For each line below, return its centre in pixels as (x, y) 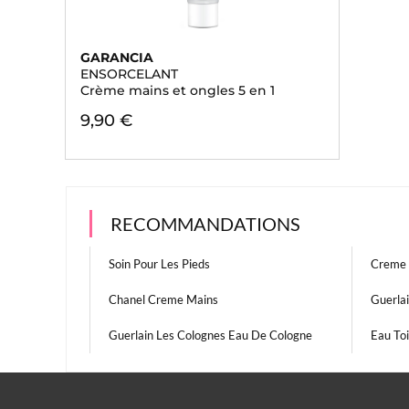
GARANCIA (117, 58)
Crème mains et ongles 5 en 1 (178, 90)
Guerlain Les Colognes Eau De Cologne (210, 335)
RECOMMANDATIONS (205, 224)
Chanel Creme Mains (163, 299)
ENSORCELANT (129, 74)
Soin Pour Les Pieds (159, 264)
